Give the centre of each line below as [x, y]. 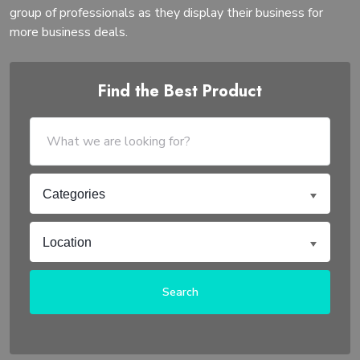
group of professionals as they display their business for [166, 13]
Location [67, 242]
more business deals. [69, 32]
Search [180, 292]
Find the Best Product [180, 91]
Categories [74, 194]
